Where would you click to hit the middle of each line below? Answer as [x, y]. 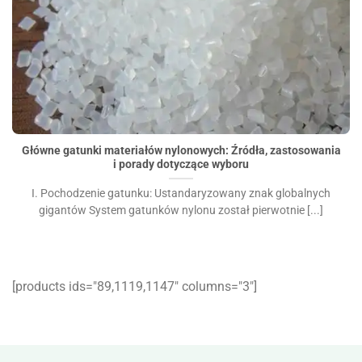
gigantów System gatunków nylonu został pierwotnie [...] [181, 210]
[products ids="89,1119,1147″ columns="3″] [135, 287]
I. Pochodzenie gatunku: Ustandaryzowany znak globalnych [181, 193]
